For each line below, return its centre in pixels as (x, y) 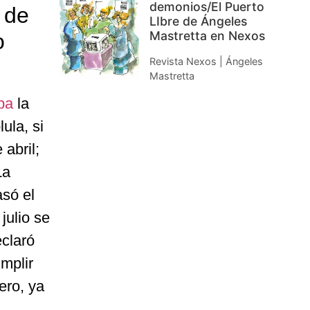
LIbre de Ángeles (198, 21)
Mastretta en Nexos (207, 36)
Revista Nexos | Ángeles (206, 62)
